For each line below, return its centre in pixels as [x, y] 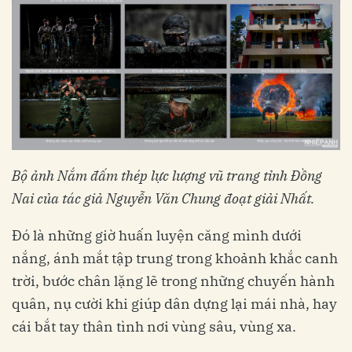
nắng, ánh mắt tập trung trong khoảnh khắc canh [175, 258]
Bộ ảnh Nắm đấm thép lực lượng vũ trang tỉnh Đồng [167, 176]
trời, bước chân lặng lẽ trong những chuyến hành [173, 281]
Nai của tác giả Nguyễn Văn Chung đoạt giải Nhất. [163, 199]
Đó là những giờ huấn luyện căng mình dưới [157, 236]
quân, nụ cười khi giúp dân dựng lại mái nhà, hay [174, 304]
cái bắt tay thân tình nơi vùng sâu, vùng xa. [154, 327]
